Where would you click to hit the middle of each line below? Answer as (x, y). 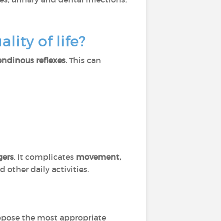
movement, (98, 157)
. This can (83, 60)
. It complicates (45, 157)
